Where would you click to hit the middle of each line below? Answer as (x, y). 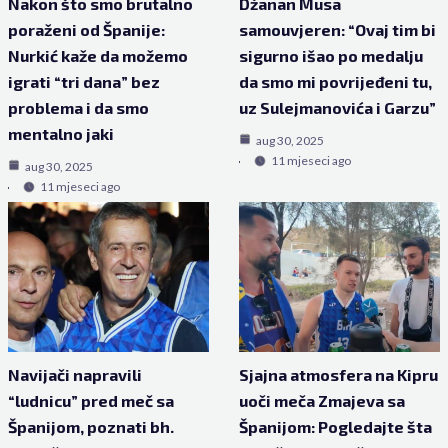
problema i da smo (78, 107)
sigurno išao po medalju (331, 55)
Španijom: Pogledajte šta (335, 426)
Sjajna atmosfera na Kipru (338, 374)
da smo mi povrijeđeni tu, (335, 81)
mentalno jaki (60, 133)
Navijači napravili (74, 374)
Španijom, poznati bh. (90, 426)
